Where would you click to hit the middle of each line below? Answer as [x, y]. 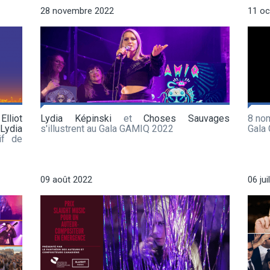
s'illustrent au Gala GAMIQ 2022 [107, 128]
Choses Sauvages [187, 118]
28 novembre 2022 [77, 11]
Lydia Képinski [76, 118]
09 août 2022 [66, 179]
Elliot [12, 118]
